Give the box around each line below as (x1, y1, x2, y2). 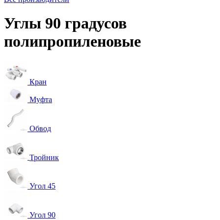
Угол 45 (29, 182, 55, 191)
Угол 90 (29, 210, 55, 219)
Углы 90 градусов (4, 14, 127, 32)
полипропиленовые (4, 32, 141, 51)
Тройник (29, 153, 59, 162)
